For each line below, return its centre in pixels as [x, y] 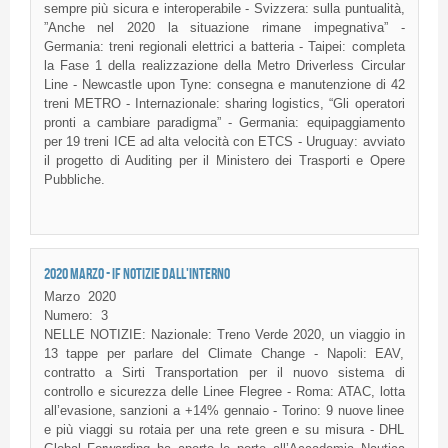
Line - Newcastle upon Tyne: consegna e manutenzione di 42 [224, 84]
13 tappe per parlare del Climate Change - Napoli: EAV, [224, 354]
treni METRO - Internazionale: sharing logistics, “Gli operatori [224, 103]
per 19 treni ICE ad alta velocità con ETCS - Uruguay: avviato [224, 141]
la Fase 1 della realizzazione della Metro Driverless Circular [224, 65]
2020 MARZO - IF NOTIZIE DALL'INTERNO [136, 273]
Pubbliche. [74, 179]
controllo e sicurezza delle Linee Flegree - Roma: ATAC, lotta [224, 392]
